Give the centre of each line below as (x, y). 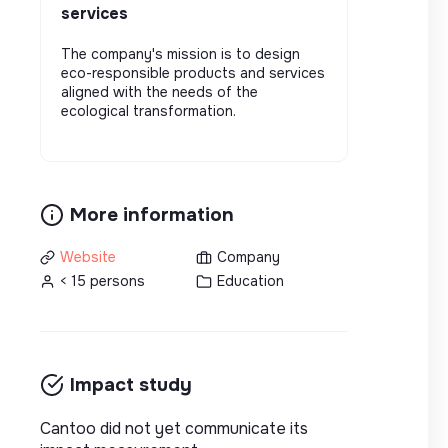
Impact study (131, 384)
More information (152, 214)
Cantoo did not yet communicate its (174, 428)
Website (88, 256)
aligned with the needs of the (159, 91)
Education (250, 280)
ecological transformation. (148, 110)
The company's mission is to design (180, 53)
